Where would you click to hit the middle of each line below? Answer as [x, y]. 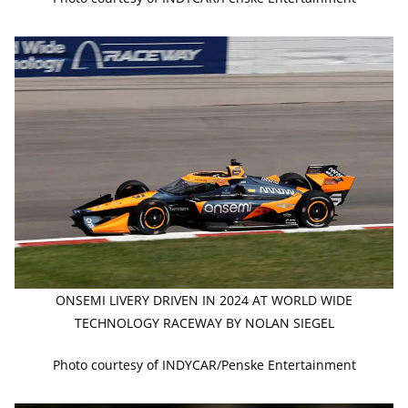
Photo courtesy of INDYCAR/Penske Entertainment [204, 365]
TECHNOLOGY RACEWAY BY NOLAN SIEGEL [204, 323]
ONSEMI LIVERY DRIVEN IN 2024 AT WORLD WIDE [204, 301]
